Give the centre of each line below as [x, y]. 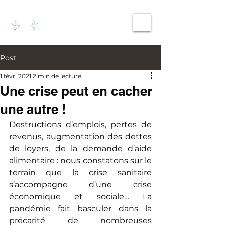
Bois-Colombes [73, 20]
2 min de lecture [57, 76]
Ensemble [62, 27]
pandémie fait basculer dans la [80, 209]
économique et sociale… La [80, 197]
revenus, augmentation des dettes [80, 136]
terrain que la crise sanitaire [80, 173]
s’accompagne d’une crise [80, 185]
